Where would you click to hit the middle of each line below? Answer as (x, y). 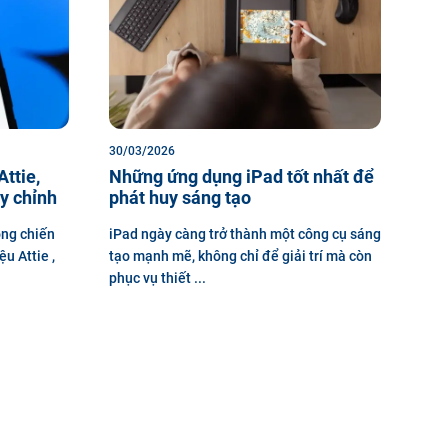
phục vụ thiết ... (157, 278)
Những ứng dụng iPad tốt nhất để (241, 176)
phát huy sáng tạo (179, 197)
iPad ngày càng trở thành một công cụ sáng (244, 234)
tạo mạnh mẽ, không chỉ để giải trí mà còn (240, 256)
